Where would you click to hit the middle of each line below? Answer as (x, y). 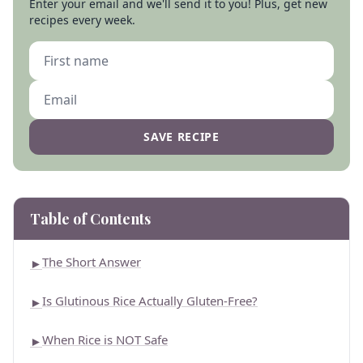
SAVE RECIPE (181, 137)
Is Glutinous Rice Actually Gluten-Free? (150, 301)
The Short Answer (92, 262)
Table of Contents (90, 219)
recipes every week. (82, 20)
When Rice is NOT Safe (105, 340)
